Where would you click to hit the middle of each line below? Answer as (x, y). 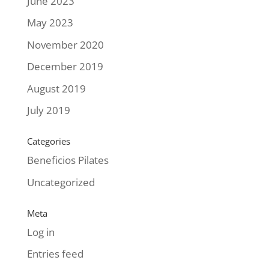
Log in (41, 232)
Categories (48, 141)
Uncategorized (61, 182)
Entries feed (55, 254)
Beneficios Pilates (68, 160)
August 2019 (56, 88)
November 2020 (65, 44)
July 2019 (48, 110)
